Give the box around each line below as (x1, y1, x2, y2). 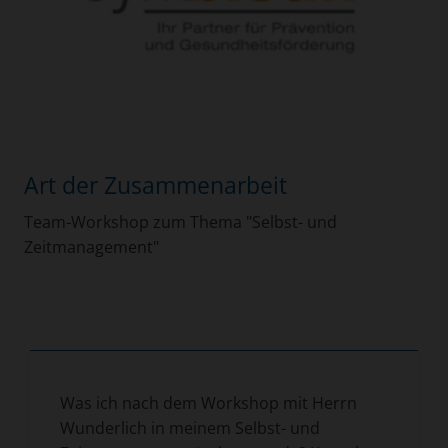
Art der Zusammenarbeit (24, 169, 288, 202)
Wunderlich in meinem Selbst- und (60, 417, 321, 440)
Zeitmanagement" (24, 236, 160, 259)
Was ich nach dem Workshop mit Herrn (60, 392, 358, 415)
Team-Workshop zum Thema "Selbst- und (24, 211, 338, 234)
